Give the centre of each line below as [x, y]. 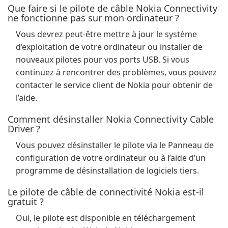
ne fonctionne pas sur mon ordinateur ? [93, 18]
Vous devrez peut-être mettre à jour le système [106, 34]
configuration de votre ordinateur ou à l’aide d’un [111, 158]
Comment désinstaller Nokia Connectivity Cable [111, 119]
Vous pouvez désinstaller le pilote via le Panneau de [115, 145]
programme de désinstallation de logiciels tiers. [107, 170]
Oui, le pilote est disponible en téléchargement [106, 218]
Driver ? [24, 129]
